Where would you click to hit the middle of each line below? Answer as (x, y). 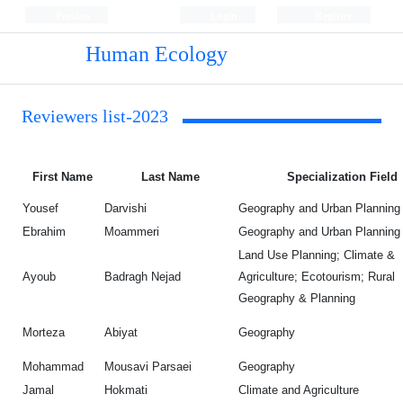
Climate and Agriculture (299, 390)
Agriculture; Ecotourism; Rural (317, 277)
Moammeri (132, 232)
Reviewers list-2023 (95, 117)
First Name (63, 177)
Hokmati (126, 390)
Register (332, 16)
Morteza (44, 332)
